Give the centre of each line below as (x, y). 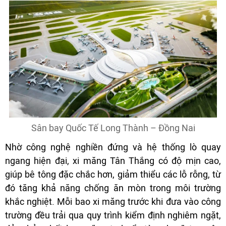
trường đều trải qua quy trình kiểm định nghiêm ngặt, (113, 215)
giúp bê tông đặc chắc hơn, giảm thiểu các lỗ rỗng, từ (113, 174)
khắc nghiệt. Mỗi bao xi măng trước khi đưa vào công (113, 201)
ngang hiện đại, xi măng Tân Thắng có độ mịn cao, (113, 160)
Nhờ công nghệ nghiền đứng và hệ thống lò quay (113, 147)
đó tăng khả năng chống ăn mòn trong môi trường (113, 188)
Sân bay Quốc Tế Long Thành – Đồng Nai (113, 128)
